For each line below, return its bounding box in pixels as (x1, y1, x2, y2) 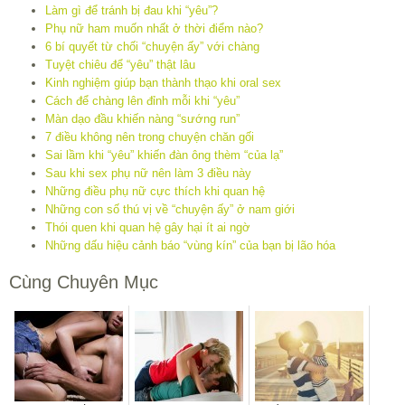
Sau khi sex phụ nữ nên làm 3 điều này (45, 165, 251, 180)
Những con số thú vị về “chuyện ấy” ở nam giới (45, 202, 295, 216)
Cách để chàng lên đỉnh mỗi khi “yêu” (45, 93, 240, 108)
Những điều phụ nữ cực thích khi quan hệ (45, 184, 265, 198)
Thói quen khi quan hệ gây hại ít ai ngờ (45, 220, 250, 234)
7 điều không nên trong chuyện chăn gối (45, 129, 254, 144)
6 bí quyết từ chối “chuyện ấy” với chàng (45, 39, 259, 53)
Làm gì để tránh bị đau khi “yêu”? (45, 3, 218, 17)
